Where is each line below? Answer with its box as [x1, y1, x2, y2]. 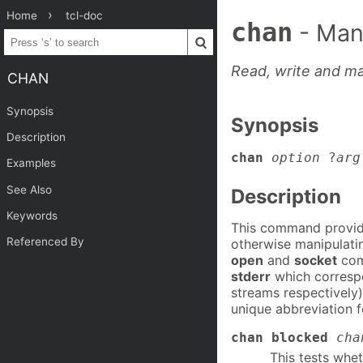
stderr [231, 268, 271, 285]
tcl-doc [66, 9, 104, 22]
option [271, 149, 320, 165]
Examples [6, 156, 57, 170]
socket [294, 252, 337, 269]
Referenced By [6, 235, 85, 249]
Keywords [6, 209, 58, 223]
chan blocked [231, 330, 328, 346]
